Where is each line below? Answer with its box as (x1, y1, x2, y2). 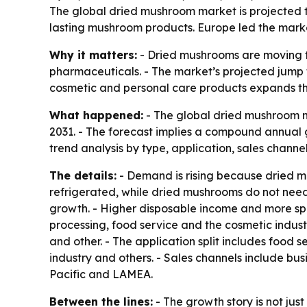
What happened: (49, 108, 143, 122)
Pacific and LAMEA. (49, 267, 153, 281)
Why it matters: (49, 48, 137, 62)
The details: (49, 169, 116, 182)
